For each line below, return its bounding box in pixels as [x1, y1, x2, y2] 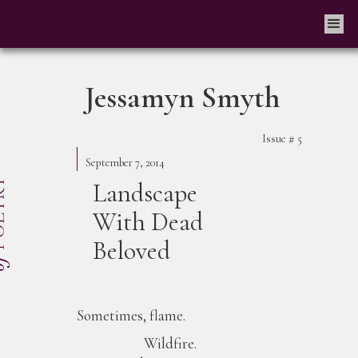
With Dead [93, 206, 203, 237]
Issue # [262, 132, 295, 145]
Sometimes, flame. [77, 306, 185, 324]
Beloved [93, 235, 170, 266]
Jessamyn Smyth [85, 79, 280, 116]
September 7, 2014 [86, 156, 165, 169]
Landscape [93, 177, 197, 209]
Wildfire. [77, 334, 197, 352]
